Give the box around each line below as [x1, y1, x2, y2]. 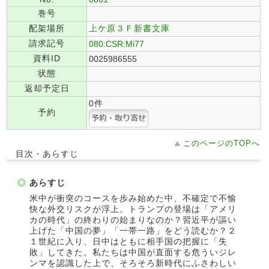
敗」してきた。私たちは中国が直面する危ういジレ [29, 247, 237, 257]
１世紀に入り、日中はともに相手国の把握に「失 [29, 237, 228, 246]
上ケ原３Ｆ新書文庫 [89, 23, 170, 33]
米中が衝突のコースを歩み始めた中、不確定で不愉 [29, 193, 237, 203]
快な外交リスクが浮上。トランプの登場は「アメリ [29, 204, 237, 214]
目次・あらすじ [16, 149, 79, 159]
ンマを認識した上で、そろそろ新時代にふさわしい [29, 258, 237, 268]
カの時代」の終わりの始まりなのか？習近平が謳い [29, 215, 237, 225]
